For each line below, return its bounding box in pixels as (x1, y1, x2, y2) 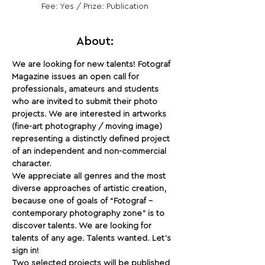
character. (12, 160, 54, 168)
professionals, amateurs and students (12, 85, 161, 93)
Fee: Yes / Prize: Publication (41, 2, 148, 11)
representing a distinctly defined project (12, 135, 172, 143)
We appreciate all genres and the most (12, 172, 168, 180)
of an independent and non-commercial (12, 147, 169, 156)
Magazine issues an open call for (12, 73, 141, 81)
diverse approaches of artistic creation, (12, 185, 169, 193)
